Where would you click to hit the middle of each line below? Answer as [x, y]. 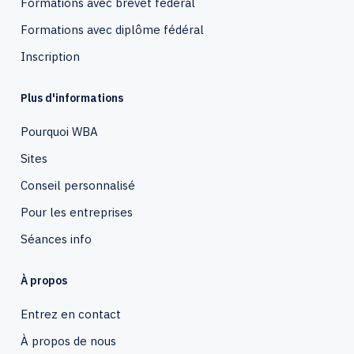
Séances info [56, 239]
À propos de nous [68, 341]
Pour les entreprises [77, 212]
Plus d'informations [72, 98]
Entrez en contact [71, 314]
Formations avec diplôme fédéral [112, 30]
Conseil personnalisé [78, 185]
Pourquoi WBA [59, 132]
